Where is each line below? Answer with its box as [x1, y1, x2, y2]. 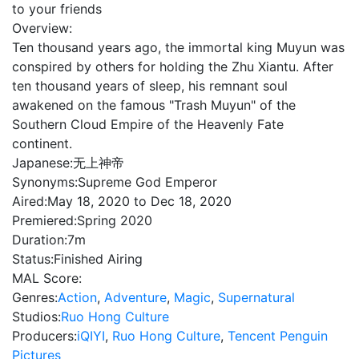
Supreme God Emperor [78, 174, 217, 190]
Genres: [12, 289, 58, 305]
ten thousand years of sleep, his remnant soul [12, 78, 288, 94]
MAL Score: [12, 270, 82, 286]
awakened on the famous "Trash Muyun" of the [12, 97, 296, 113]
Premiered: [12, 212, 77, 228]
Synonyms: [12, 174, 78, 190]
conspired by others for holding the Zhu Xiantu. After [12, 58, 333, 75]
